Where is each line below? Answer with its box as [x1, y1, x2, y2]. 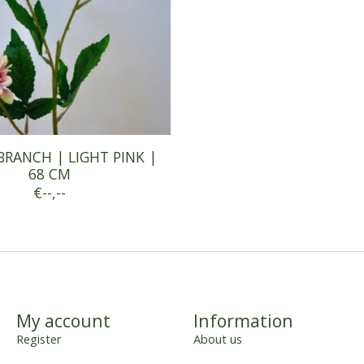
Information [193, 308, 293, 332]
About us [193, 330, 242, 347]
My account [15, 308, 110, 332]
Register [15, 330, 62, 347]
